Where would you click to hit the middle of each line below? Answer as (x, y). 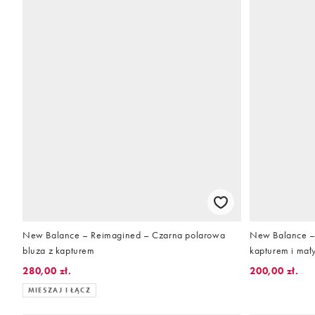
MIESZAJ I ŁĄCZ (59, 290)
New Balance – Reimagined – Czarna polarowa (124, 235)
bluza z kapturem (59, 251)
